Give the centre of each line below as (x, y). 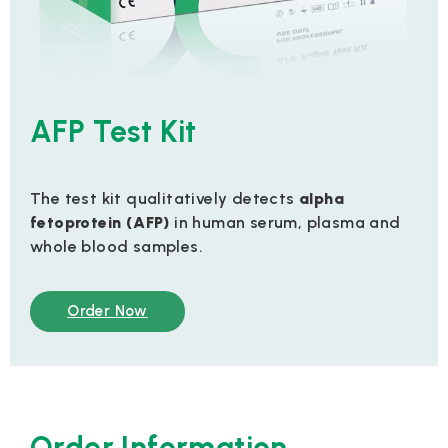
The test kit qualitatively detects (164, 198)
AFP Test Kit (113, 131)
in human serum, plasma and (285, 222)
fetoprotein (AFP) (100, 222)
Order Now (107, 310)
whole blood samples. (116, 246)
